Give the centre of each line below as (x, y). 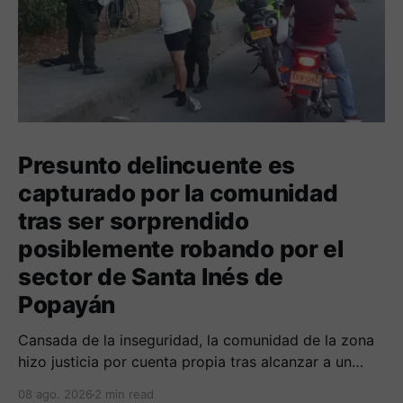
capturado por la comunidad (178, 193)
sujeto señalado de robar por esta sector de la (176, 384)
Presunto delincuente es (157, 166)
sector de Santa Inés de (151, 277)
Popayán (67, 305)
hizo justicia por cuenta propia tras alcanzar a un (185, 362)
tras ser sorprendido (134, 221)
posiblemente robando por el (181, 249)
